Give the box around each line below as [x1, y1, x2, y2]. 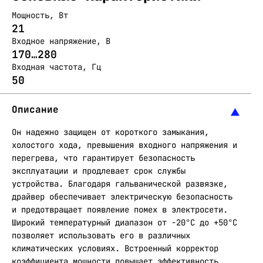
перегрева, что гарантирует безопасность [12, 153, 195, 163]
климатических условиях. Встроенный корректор [12, 243, 218, 254]
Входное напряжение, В [12, 36, 110, 46]
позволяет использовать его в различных [12, 230, 190, 241]
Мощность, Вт [12, 10, 68, 21]
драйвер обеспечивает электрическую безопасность [12, 191, 232, 202]
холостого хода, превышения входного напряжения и [12, 140, 237, 150]
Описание [12, 103, 59, 116]
